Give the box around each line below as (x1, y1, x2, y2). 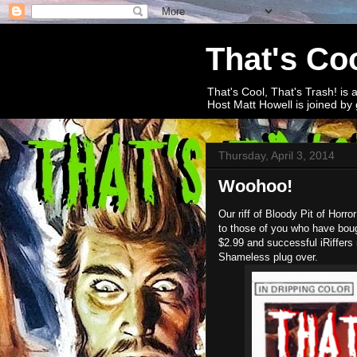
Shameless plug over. (218, 251, 318, 263)
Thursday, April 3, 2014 (218, 149, 335, 162)
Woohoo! (218, 176, 292, 196)
